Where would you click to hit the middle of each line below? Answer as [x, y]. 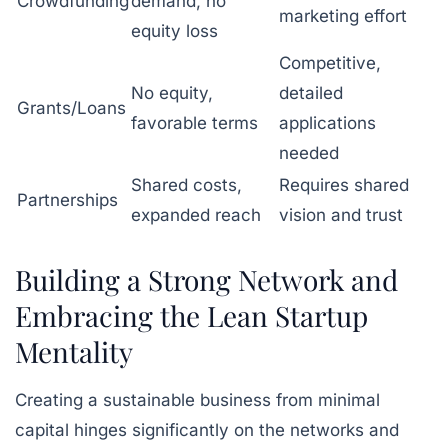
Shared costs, [186, 184]
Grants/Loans [71, 107]
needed [309, 152]
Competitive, [330, 62]
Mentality [74, 351]
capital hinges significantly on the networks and [207, 429]
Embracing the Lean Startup [191, 315]
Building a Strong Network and [206, 279]
